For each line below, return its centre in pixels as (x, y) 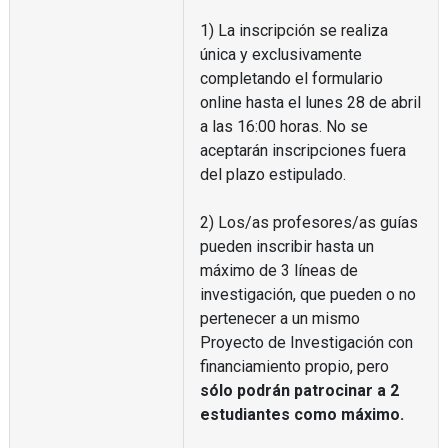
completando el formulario (291, 78)
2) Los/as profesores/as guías (308, 222)
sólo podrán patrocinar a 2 (299, 390)
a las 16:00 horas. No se (283, 126)
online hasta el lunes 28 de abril (310, 102)
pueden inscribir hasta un (286, 246)
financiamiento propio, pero (294, 366)
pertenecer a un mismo (279, 318)
